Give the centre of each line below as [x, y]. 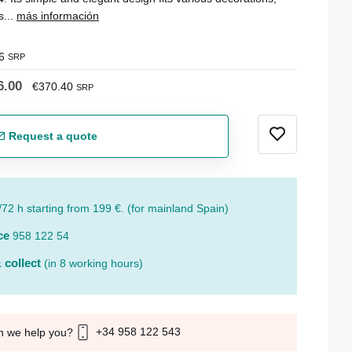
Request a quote [52, 136]
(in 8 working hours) [93, 263]
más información [58, 16]
